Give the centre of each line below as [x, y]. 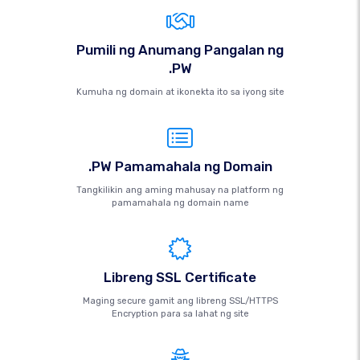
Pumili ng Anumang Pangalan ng [180, 50]
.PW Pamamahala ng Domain [180, 166]
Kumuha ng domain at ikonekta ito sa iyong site [180, 92]
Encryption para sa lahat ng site [180, 314]
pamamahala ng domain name [180, 203]
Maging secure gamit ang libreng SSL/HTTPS [180, 301]
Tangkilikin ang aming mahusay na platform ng [180, 190]
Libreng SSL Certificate [180, 277]
